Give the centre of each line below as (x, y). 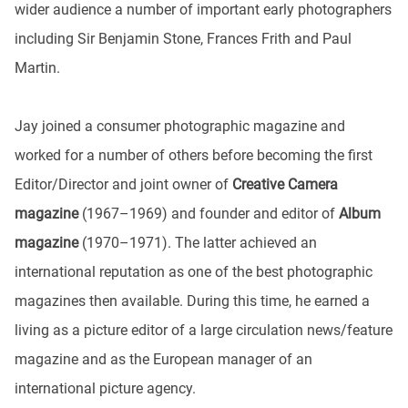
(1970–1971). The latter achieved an (198, 243)
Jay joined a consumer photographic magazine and (180, 126)
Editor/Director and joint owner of (123, 184)
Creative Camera (285, 184)
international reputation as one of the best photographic (194, 272)
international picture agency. (105, 388)
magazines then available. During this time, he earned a (192, 301)
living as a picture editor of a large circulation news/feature (204, 330)
